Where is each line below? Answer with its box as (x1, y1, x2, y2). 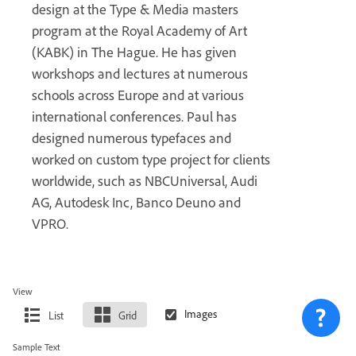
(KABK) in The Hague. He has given (32, 43, 237, 60)
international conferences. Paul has (32, 107, 237, 125)
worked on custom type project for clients (32, 150, 270, 168)
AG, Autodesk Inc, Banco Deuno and (32, 193, 241, 211)
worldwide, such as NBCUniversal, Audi (32, 172, 257, 189)
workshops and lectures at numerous (32, 64, 248, 82)
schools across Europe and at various (32, 86, 244, 103)
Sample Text (13, 341, 60, 353)
